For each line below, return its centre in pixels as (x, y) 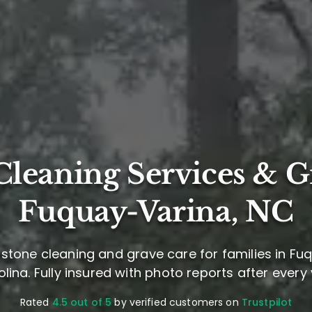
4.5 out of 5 (82, 303)
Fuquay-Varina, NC (156, 212)
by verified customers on (177, 303)
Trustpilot (267, 303)
